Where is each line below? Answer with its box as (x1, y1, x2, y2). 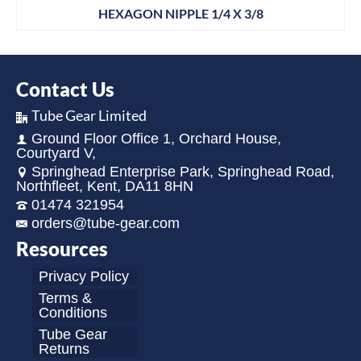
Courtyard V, (16, 144, 96, 161)
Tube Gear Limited (31, 106, 147, 125)
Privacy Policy (39, 268, 129, 284)
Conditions (39, 304, 107, 321)
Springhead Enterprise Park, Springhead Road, (31, 163, 334, 180)
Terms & (39, 289, 92, 306)
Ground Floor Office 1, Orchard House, (31, 130, 281, 147)
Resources (16, 236, 108, 260)
